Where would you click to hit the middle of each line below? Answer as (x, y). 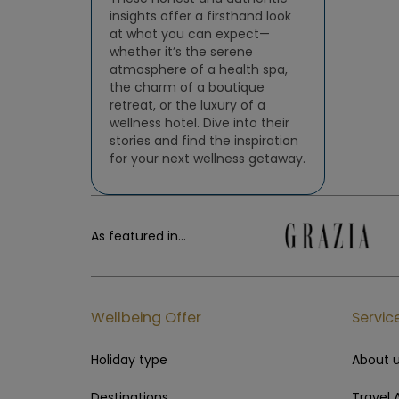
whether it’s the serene (181, 52)
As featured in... (138, 236)
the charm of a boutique (187, 87)
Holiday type (129, 360)
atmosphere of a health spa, (199, 69)
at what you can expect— (190, 34)
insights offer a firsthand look (200, 16)
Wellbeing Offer (146, 318)
